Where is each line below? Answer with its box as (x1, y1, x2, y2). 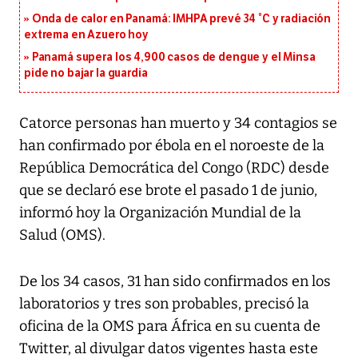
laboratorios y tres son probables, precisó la (19, 295, 309, 313)
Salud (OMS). (19, 226, 105, 245)
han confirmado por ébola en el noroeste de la (19, 137, 324, 155)
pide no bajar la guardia (24, 66, 148, 81)
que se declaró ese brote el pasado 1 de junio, (19, 181, 317, 200)
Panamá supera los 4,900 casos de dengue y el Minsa (31, 50, 316, 65)
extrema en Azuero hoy (24, 28, 149, 42)
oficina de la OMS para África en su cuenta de (19, 317, 320, 336)
